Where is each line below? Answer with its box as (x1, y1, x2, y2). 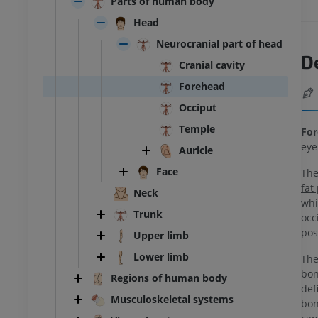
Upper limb (133, 229, 189, 243)
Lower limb (133, 250, 189, 264)
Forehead (179, 79, 225, 94)
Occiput (179, 101, 216, 115)
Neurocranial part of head (156, 37, 283, 51)
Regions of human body (111, 271, 227, 285)
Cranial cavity (179, 58, 245, 72)
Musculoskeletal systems (111, 292, 234, 307)
